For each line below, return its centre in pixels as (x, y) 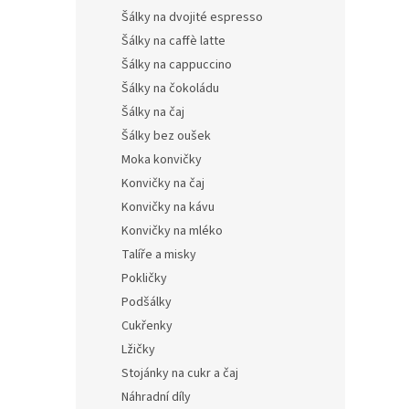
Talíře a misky (159, 255)
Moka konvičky (162, 160)
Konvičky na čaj (163, 184)
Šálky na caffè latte (173, 41)
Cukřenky (147, 326)
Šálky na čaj (153, 112)
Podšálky (147, 302)
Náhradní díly (156, 397)
